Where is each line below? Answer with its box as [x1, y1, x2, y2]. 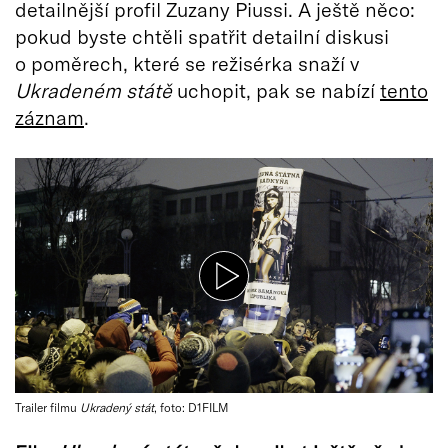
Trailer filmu [15, 400, 80, 415]
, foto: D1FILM [154, 400, 229, 415]
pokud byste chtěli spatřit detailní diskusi [15, 24, 389, 48]
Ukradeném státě [15, 78, 172, 102]
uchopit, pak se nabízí [172, 78, 380, 102]
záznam [15, 105, 84, 129]
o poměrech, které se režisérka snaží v [15, 51, 359, 75]
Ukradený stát [80, 400, 154, 415]
